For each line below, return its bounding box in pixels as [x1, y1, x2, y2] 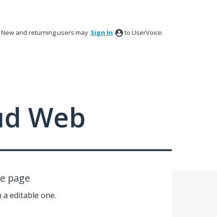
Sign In [91, 28, 113, 37]
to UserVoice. [124, 28, 163, 37]
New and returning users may [1, 28, 90, 37]
